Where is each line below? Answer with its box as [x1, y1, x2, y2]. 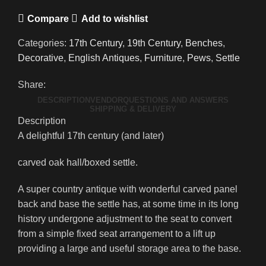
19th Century [127, 38, 180, 49]
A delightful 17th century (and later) [18, 131, 164, 141]
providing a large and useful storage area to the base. [18, 243, 241, 254]
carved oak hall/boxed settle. [18, 157, 138, 168]
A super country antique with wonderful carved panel [18, 184, 237, 195]
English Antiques [68, 53, 140, 64]
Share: [18, 80, 46, 90]
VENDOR [90, 96, 123, 105]
